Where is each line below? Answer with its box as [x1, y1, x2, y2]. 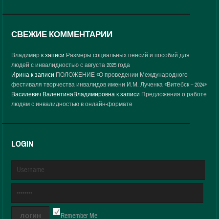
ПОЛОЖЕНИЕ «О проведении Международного [56, 71, 188, 79]
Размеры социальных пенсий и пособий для [66, 51, 190, 59]
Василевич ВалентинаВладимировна [11, 90, 115, 98]
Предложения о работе [141, 90, 207, 98]
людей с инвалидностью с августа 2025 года [11, 61, 131, 69]
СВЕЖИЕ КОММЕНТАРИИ [11, 29, 113, 40]
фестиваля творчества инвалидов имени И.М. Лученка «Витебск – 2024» [11, 81, 207, 88]
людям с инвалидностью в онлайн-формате [11, 100, 133, 108]
